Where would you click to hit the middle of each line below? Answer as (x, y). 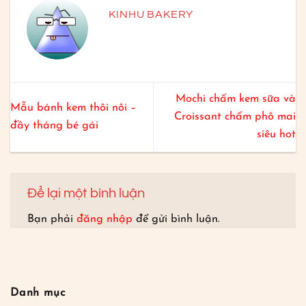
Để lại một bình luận (87, 193)
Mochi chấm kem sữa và (236, 99)
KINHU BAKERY (151, 15)
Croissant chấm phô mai (235, 117)
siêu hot (276, 135)
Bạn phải (52, 220)
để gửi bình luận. (176, 220)
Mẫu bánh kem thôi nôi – (73, 108)
